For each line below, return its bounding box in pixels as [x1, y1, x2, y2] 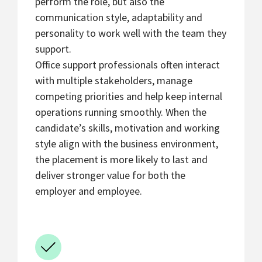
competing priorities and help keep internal [35, 89, 222, 104]
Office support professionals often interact [35, 58, 220, 72]
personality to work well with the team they [35, 26, 226, 40]
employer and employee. [35, 184, 142, 198]
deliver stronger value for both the [35, 168, 185, 182]
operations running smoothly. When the [35, 105, 206, 119]
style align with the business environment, [35, 137, 218, 151]
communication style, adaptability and [35, 11, 202, 25]
